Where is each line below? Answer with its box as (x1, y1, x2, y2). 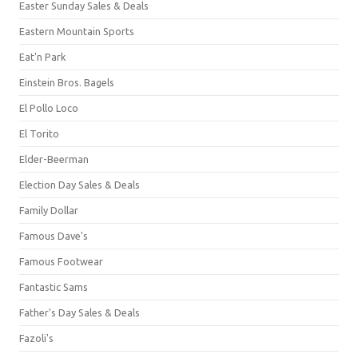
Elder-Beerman (19, 153, 89, 165)
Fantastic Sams (19, 281, 88, 292)
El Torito (19, 128, 59, 139)
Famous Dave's (19, 230, 88, 241)
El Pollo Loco (19, 102, 78, 113)
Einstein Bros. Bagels (19, 77, 114, 88)
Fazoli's (19, 332, 54, 344)
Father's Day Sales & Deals (19, 307, 140, 318)
